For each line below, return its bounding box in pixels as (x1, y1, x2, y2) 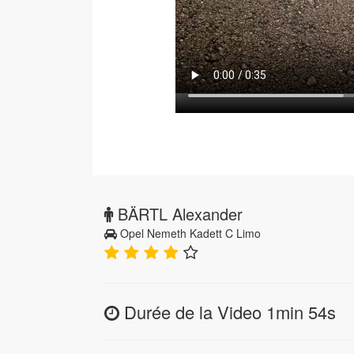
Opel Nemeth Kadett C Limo (117, 224, 261, 241)
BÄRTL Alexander (113, 201, 243, 225)
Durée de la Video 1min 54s (119, 299, 336, 324)
